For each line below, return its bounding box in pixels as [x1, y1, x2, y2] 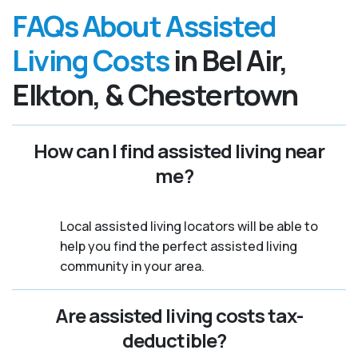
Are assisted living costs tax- [54, 301, 304, 328]
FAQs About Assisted [12, 6, 276, 46]
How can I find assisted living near [33, 137, 325, 164]
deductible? [122, 326, 226, 353]
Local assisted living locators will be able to [60, 217, 318, 235]
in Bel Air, [169, 40, 288, 80]
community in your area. [60, 257, 205, 275]
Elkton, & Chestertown [12, 74, 298, 114]
